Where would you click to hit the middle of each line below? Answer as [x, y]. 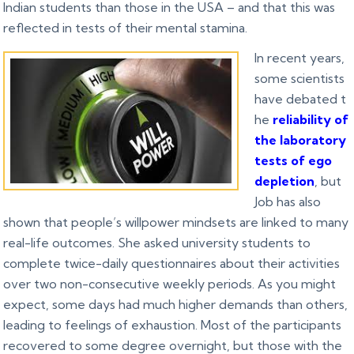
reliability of [311, 119]
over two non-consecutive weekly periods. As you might [170, 283]
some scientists [300, 78]
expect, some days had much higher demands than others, [176, 304]
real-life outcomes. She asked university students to [157, 242]
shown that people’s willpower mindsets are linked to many [176, 222]
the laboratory [301, 139]
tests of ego [294, 160]
